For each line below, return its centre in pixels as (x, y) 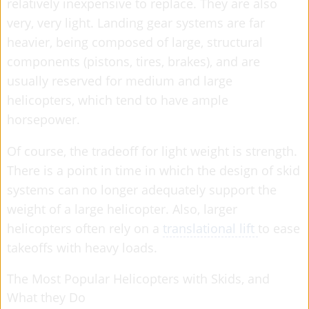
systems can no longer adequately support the (142, 189)
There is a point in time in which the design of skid (153, 170)
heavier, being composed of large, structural (135, 42)
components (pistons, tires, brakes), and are (133, 61)
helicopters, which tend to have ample (118, 100)
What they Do (46, 297)
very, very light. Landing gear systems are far (136, 22)
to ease (279, 228)
